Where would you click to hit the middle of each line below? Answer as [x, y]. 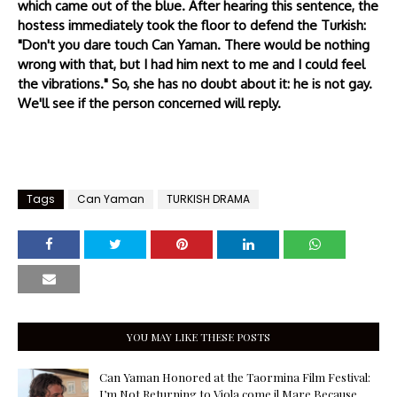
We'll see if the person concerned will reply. [149, 103]
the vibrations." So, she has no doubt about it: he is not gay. [195, 84]
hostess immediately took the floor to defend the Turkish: [192, 25]
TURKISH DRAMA [208, 199]
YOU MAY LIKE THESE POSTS [198, 337]
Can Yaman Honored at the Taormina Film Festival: [235, 377]
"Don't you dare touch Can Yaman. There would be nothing [194, 45]
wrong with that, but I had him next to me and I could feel [191, 64]
